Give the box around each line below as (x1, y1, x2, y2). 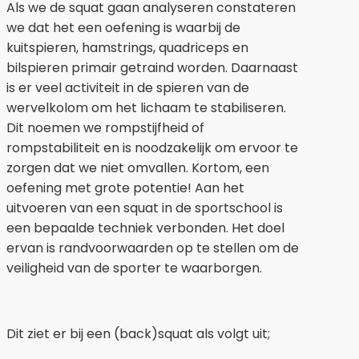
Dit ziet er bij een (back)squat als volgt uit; (6, 325, 270, 344)
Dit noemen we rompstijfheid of (6, 119, 204, 138)
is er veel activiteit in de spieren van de (6, 79, 249, 98)
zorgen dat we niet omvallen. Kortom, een (6, 159, 269, 178)
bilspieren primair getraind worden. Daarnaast (6, 58, 298, 78)
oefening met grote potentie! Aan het (6, 179, 244, 198)
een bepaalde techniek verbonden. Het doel (6, 219, 284, 238)
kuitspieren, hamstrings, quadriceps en (6, 38, 248, 58)
